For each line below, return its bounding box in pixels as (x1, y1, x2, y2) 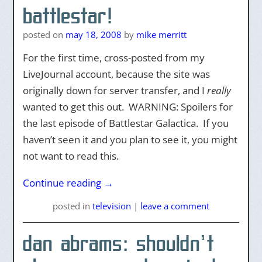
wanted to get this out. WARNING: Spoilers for (22, 100, 233, 113)
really (206, 84, 231, 97)
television (92, 200, 131, 212)
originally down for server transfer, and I (22, 84, 207, 97)
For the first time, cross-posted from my (22, 51, 205, 64)
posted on (22, 29, 65, 40)
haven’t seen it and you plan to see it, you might (22, 133, 237, 146)
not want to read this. (22, 149, 119, 163)
